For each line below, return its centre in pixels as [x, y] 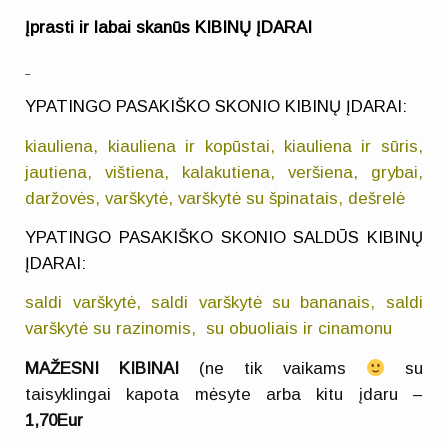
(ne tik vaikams [272, 368]
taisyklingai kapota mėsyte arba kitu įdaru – [224, 394]
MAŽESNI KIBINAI [102, 368]
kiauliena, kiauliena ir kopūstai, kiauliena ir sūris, [224, 146]
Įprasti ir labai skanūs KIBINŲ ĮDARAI [169, 28]
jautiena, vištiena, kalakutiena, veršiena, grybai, [224, 172]
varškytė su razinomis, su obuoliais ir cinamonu [209, 329]
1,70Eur [54, 420]
